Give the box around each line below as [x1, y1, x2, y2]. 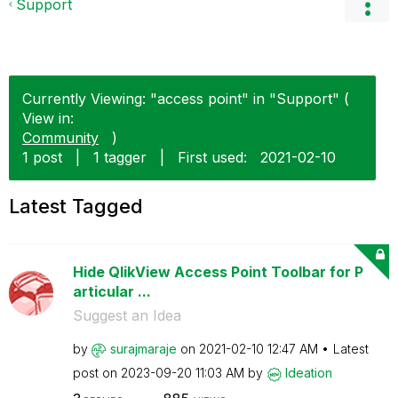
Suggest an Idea [72, 306, 181, 324]
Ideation [284, 365, 332, 380]
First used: [178, 148, 247, 166]
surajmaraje [109, 341, 177, 356]
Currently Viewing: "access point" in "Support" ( [22, 90, 349, 107]
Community [22, 129, 99, 147]
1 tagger [93, 148, 147, 166]
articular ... [72, 283, 151, 300]
